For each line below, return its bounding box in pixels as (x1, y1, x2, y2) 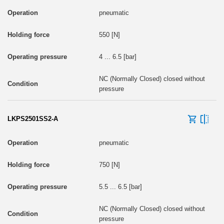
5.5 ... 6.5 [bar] (98, 182, 142, 190)
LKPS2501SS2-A (7, 114, 58, 122)
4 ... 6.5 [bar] (98, 52, 136, 60)
